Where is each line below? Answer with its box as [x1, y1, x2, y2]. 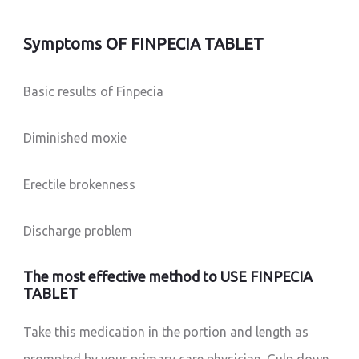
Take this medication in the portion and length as [23, 325, 309, 340]
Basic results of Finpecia [23, 84, 164, 99]
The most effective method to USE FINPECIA [23, 268, 313, 285]
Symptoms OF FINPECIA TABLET [23, 34, 264, 54]
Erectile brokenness [23, 177, 136, 192]
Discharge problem [23, 224, 133, 239]
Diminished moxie [23, 131, 127, 146]
